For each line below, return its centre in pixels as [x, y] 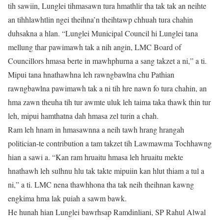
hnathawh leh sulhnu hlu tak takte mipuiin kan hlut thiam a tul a [106, 171]
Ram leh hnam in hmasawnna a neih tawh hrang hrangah [96, 129]
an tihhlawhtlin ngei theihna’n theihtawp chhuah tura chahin [100, 19]
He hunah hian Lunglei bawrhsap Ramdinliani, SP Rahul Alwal [107, 212]
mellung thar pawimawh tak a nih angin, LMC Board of [95, 47]
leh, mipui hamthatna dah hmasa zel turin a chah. [83, 116]
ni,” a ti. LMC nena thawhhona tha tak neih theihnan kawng [101, 184]
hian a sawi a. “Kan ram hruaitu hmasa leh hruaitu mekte [96, 157]
